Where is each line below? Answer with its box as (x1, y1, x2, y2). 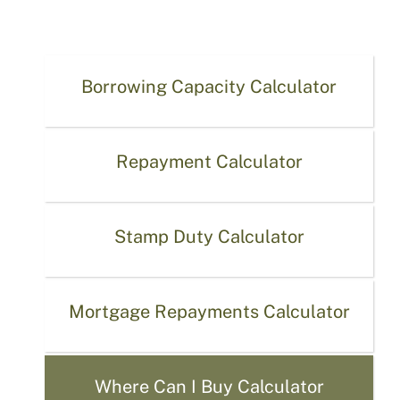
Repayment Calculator (115, 151, 303, 172)
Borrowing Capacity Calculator (81, 76, 337, 97)
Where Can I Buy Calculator (94, 376, 324, 397)
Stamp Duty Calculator (113, 226, 304, 247)
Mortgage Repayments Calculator (68, 301, 350, 322)
